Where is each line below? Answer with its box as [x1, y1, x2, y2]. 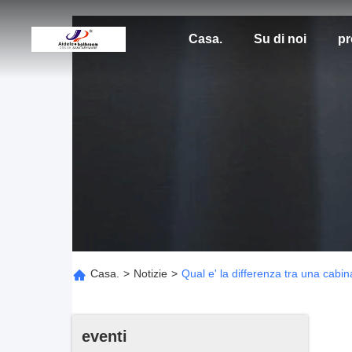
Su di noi [253, 32, 306, 46]
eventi [82, 328, 127, 345]
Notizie [134, 267, 167, 280]
